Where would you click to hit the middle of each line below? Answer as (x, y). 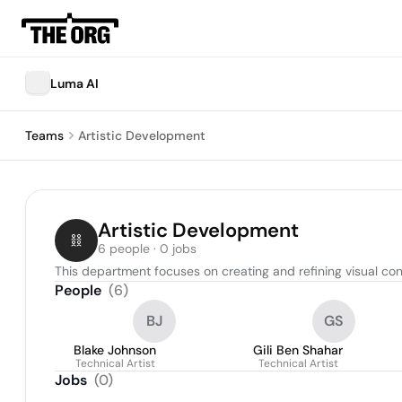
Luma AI (74, 83)
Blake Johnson (115, 350)
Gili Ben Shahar (298, 350)
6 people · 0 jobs (147, 249)
